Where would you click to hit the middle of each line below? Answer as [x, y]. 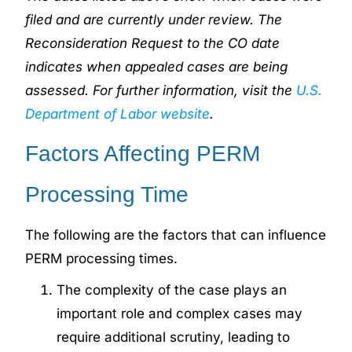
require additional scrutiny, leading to [174, 337]
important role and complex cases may [180, 313]
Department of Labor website [118, 114]
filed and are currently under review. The [154, 19]
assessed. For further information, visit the [161, 90]
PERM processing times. [102, 258]
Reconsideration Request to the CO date [153, 43]
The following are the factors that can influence [176, 235]
